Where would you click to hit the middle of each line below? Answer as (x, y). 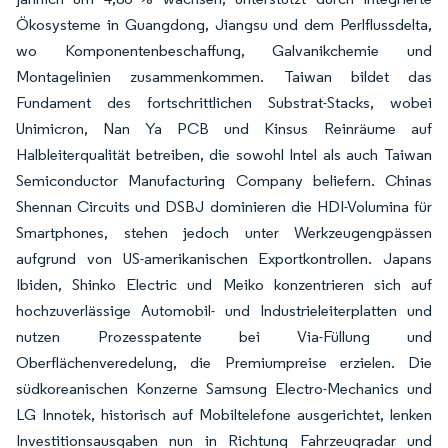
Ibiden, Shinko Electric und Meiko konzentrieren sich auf (224, 284)
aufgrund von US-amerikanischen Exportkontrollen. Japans (224, 258)
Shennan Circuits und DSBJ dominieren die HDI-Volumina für (224, 206)
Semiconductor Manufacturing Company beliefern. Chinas (224, 180)
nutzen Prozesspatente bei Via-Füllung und (224, 336)
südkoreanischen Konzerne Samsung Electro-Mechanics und (224, 388)
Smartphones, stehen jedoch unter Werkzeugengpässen (224, 232)
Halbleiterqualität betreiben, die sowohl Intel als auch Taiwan (224, 154)
